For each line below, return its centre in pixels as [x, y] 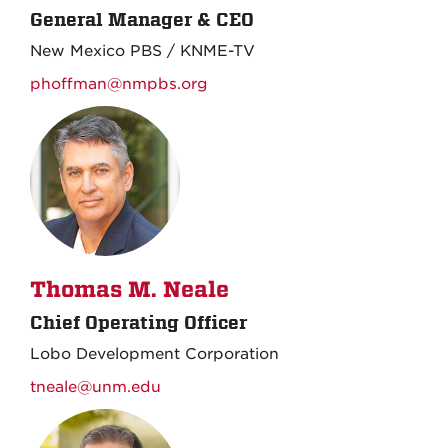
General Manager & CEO [142, 19]
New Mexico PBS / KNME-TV [142, 51]
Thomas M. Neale [129, 290]
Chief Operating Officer [138, 322]
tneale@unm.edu [95, 387]
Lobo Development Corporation [154, 354]
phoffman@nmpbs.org [119, 84]
